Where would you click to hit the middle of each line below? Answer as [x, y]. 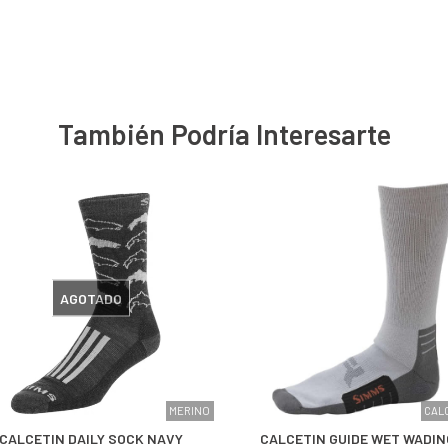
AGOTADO [91, 298]
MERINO [189, 411]
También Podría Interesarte [224, 134]
